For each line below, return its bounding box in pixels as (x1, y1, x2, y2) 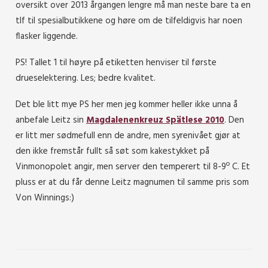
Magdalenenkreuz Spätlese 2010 (86, 113, 224, 128)
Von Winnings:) (16, 191, 74, 206)
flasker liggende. (16, 29, 78, 44)
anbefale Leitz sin (16, 113, 86, 128)
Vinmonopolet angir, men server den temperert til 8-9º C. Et (16, 160, 250, 175)
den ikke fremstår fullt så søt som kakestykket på (16, 144, 209, 159)
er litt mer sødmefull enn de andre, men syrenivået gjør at (16, 129, 240, 144)
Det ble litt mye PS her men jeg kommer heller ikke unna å (16, 98, 237, 112)
